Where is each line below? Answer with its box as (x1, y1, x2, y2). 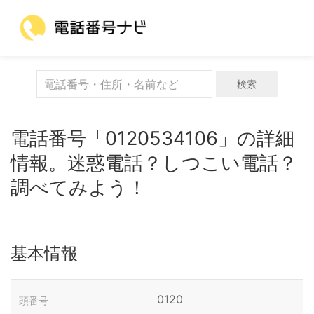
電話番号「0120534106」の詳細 (11, 127, 294, 150)
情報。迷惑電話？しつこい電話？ (11, 151, 297, 175)
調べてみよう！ (11, 176, 146, 199)
